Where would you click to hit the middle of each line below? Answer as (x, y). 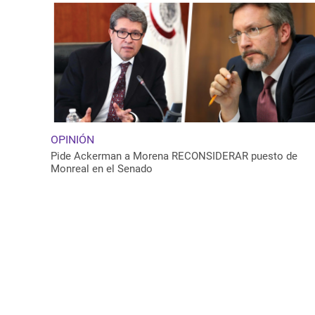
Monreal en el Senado (102, 168)
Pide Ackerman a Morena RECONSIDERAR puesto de (174, 156)
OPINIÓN (72, 139)
